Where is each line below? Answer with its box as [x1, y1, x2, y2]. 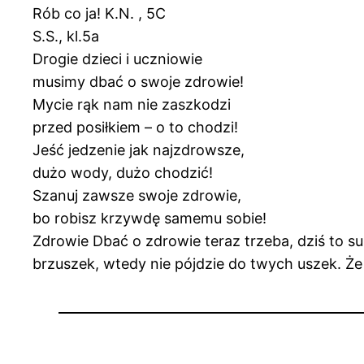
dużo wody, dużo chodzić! [32, 163, 213, 181]
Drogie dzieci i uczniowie [32, 50, 202, 67]
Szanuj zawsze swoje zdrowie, [32, 186, 241, 204]
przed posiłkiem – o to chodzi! [32, 118, 238, 136]
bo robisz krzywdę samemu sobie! [32, 209, 266, 227]
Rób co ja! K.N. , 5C [32, 4, 166, 22]
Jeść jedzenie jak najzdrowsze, [32, 141, 245, 158]
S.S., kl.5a [32, 27, 99, 45]
